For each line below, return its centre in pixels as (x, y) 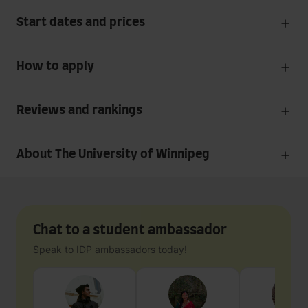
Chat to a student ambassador (130, 230)
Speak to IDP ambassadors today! (110, 249)
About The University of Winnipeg (113, 155)
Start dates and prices (81, 23)
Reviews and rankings (79, 111)
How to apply (55, 67)
